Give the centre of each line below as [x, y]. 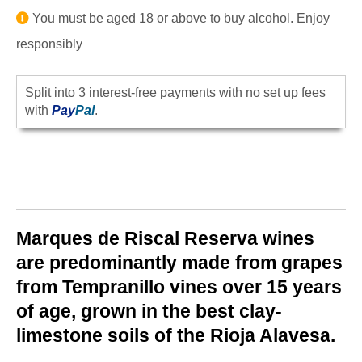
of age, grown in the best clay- [149, 311]
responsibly [49, 44]
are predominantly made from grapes [179, 263]
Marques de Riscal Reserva [137, 238]
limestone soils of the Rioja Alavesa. [178, 335]
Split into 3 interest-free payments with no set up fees [175, 93]
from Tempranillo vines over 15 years [179, 287]
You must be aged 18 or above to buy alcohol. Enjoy [179, 18]
